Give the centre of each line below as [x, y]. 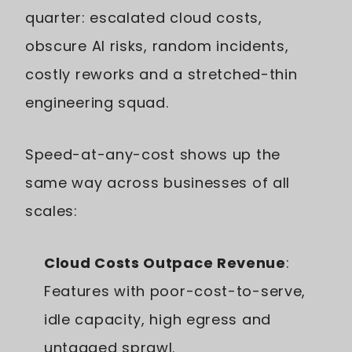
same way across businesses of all [158, 182]
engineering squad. [97, 102]
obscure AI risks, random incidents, [157, 46]
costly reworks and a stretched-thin [161, 74]
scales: [51, 211]
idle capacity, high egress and [158, 319]
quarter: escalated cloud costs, [144, 17]
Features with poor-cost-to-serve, [175, 291]
